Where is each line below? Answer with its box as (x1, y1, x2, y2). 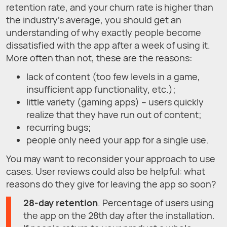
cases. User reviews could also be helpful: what (6, 165, 205, 177)
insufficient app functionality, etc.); (26, 83, 176, 95)
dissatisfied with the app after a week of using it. (6, 39, 210, 51)
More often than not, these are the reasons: (6, 51, 192, 64)
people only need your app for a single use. (26, 133, 209, 146)
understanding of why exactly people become (6, 26, 201, 39)
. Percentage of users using (98, 196, 214, 209)
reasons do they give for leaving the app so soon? (6, 177, 216, 190)
